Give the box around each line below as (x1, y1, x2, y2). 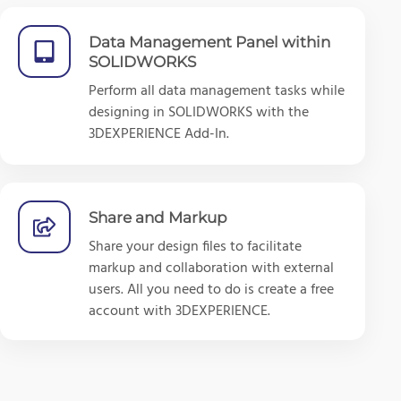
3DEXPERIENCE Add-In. (89, 122, 229, 146)
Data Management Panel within (89, 32, 330, 51)
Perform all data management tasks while (89, 79, 345, 103)
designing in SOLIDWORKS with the (89, 100, 309, 124)
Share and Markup (89, 208, 227, 226)
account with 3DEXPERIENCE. (89, 299, 270, 323)
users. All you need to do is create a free (89, 277, 334, 302)
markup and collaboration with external (89, 256, 334, 280)
